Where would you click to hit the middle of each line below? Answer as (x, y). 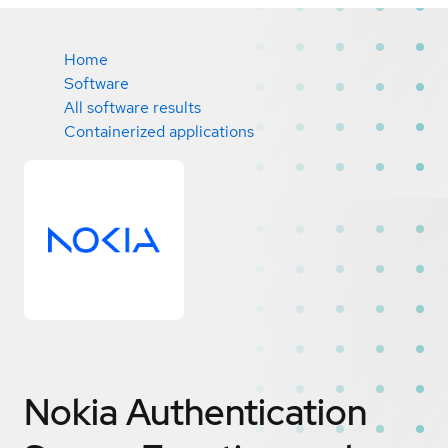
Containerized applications (159, 131)
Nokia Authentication (195, 411)
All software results (132, 107)
